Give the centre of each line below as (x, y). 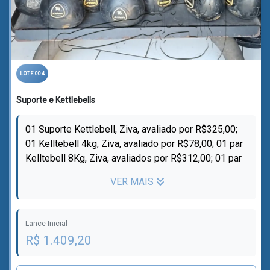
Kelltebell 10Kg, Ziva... (72, 173)
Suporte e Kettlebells (56, 100)
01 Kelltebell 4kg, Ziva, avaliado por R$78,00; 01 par (134, 144)
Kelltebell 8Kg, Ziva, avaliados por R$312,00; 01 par (133, 158)
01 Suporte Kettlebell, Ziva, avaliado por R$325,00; (131, 129)
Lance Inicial (46, 224)
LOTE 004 (32, 74)
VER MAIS (133, 182)
